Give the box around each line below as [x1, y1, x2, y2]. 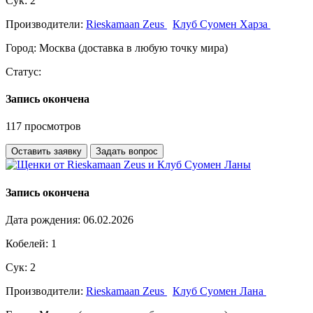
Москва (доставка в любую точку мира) [39, 41, 228, 54]
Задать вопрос [96, 146, 158, 157]
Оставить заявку [11, 146, 82, 157]
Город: [6, 41, 39, 54]
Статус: [6, 65, 41, 78]
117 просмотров [6, 120, 81, 133]
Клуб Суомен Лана [173, 284, 266, 297]
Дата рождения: [6, 213, 83, 226]
